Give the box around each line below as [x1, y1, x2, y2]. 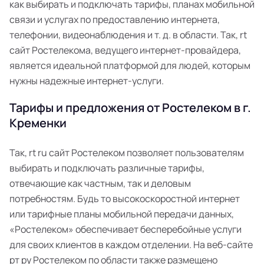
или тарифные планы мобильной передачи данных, [9, 207, 234, 220]
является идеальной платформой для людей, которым [9, 59, 250, 72]
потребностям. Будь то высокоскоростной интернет [9, 192, 240, 205]
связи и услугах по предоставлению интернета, [9, 13, 220, 26]
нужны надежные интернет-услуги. [9, 74, 164, 87]
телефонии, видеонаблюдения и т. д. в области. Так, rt [9, 28, 247, 41]
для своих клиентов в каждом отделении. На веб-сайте [9, 238, 253, 251]
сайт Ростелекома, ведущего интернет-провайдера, [9, 44, 241, 57]
